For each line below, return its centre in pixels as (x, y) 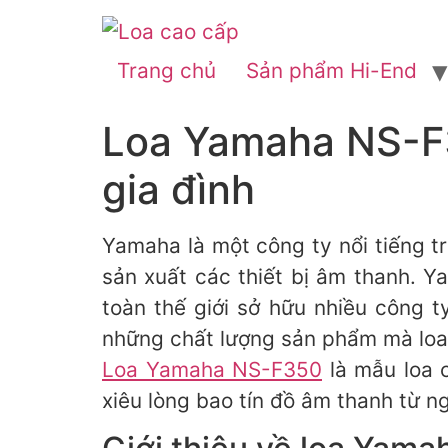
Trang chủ (166, 70)
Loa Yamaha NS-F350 (212, 369)
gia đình (178, 189)
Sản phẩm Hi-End (331, 70)
